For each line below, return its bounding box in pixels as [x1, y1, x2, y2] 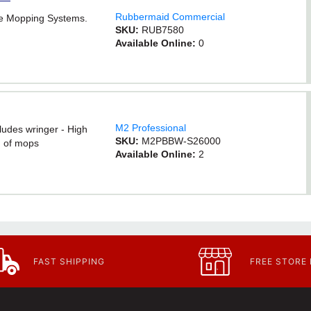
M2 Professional [115, 122, 187, 133]
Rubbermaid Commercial [115, 11, 226, 22]
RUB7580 [142, 24, 185, 35]
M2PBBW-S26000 [142, 135, 221, 146]
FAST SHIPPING [33, 255, 106, 267]
